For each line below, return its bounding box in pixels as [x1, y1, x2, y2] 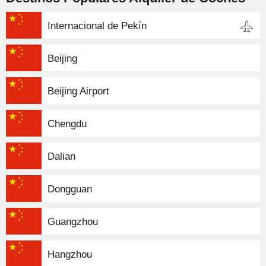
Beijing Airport [47, 85, 109, 97]
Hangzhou [47, 248, 92, 260]
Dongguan [47, 183, 92, 195]
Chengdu [47, 118, 87, 129]
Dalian [47, 150, 75, 162]
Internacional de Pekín [47, 20, 147, 31]
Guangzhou [47, 216, 98, 227]
